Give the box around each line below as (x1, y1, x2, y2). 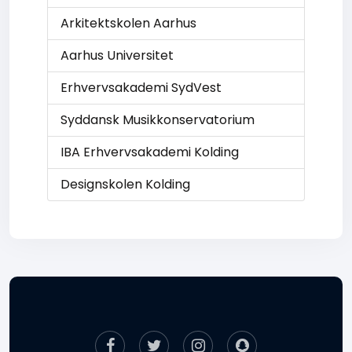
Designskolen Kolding (60, 175, 190, 193)
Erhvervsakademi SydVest (60, 79, 222, 97)
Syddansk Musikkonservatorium (60, 111, 255, 129)
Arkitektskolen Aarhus (60, 14, 196, 32)
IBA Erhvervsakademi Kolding (60, 143, 239, 161)
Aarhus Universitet (60, 46, 174, 64)
